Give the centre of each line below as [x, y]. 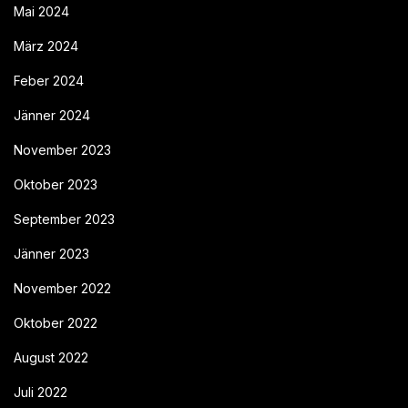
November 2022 [62, 288]
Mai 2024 [41, 11]
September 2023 [64, 219]
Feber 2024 [49, 80]
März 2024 [46, 46]
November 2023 [62, 149]
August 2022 [51, 357]
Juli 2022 [41, 392]
